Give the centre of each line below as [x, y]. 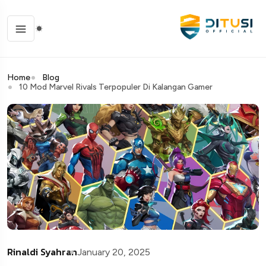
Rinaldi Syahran [42, 252]
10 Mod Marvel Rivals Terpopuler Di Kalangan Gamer [116, 87]
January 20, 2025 [114, 252]
